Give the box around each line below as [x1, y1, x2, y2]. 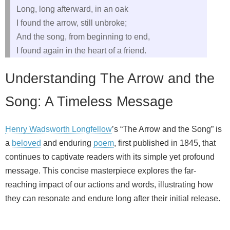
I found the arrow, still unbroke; [16, 18, 127, 27]
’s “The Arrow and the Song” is [112, 125, 222, 134]
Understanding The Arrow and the [5, 70, 215, 87]
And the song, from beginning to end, [16, 32, 150, 41]
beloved [12, 139, 41, 148]
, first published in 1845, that [114, 139, 216, 148]
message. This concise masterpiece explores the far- [5, 166, 196, 176]
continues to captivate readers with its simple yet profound [5, 152, 215, 162]
